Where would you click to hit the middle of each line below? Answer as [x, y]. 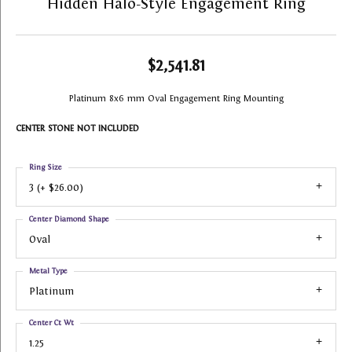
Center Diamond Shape [69, 219]
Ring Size [46, 167]
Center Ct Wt [51, 323]
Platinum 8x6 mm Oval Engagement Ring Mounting [176, 98]
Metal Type [48, 271]
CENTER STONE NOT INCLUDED [77, 128]
